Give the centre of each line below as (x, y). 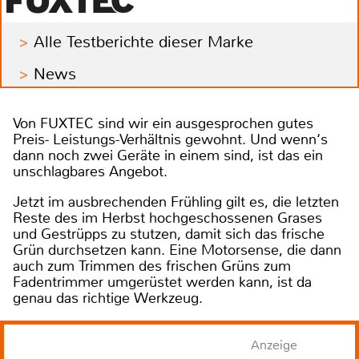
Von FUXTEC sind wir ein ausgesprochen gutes (163, 124)
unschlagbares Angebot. (90, 172)
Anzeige (274, 345)
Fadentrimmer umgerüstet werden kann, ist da (162, 282)
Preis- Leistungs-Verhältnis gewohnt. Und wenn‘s (170, 140)
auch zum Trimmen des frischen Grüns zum (152, 266)
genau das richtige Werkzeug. (110, 298)
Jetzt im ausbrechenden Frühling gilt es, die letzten (176, 202)
